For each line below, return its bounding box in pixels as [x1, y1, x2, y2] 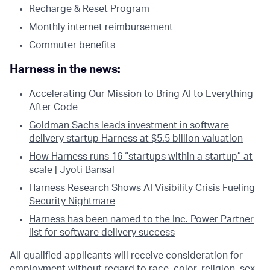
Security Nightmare [29, 196, 115, 207]
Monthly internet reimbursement [29, 22, 173, 32]
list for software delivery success [29, 228, 175, 238]
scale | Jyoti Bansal [29, 165, 115, 175]
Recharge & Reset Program [29, 4, 149, 14]
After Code [29, 102, 78, 113]
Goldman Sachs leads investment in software [29, 121, 229, 131]
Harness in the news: [10, 63, 121, 75]
